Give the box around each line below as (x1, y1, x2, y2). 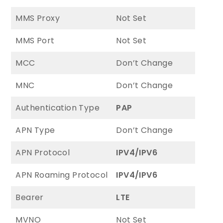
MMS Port (15, 34, 55, 46)
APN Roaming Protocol (15, 169, 108, 181)
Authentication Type (15, 102, 100, 113)
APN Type (15, 124, 55, 136)
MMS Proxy (15, 12, 60, 24)
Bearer (15, 191, 44, 203)
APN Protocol (15, 146, 70, 158)
